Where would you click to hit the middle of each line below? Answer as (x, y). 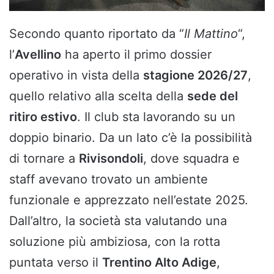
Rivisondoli (111, 158)
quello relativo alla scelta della (98, 96)
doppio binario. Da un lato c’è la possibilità (131, 137)
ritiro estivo (43, 117)
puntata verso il (56, 262)
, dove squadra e (191, 158)
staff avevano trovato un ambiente (109, 179)
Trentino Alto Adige (159, 262)
